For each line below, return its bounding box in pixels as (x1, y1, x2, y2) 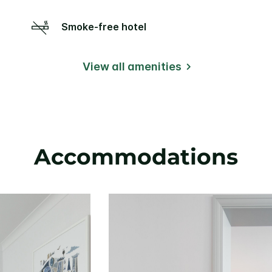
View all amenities (82, 59, 182, 73)
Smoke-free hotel (67, 20, 146, 33)
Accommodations (34, 143, 238, 171)
